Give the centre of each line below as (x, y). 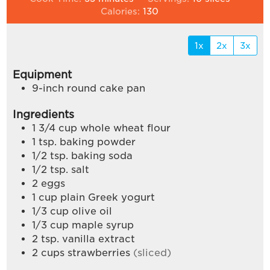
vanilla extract (99, 239)
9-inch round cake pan (89, 89)
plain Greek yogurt (108, 197)
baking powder (98, 142)
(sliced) (152, 253)
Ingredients (44, 114)
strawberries (99, 253)
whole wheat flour (126, 128)
